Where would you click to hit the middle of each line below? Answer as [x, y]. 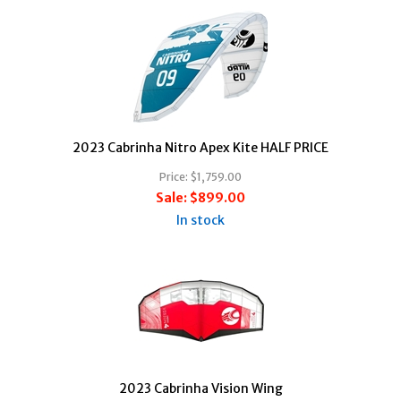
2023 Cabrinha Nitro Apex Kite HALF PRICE [200, 147]
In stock [200, 220]
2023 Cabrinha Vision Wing [200, 388]
